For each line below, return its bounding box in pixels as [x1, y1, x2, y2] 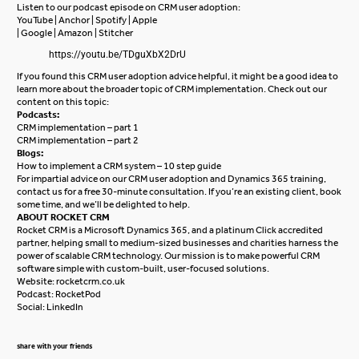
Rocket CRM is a [17, 224, 85, 236]
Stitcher [99, 26, 134, 38]
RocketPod [55, 288, 102, 300]
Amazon [58, 26, 94, 38]
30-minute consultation [102, 185, 205, 197]
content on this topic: [17, 95, 110, 107]
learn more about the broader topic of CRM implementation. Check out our [17, 83, 328, 95]
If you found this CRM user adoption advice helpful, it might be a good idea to [17, 70, 339, 82]
